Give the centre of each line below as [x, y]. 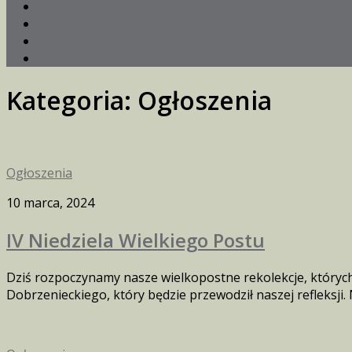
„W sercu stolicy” [86, 58]
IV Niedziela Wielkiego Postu [136, 240]
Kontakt [61, 41]
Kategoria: [72, 101]
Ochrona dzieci [81, 24]
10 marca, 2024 [50, 202]
